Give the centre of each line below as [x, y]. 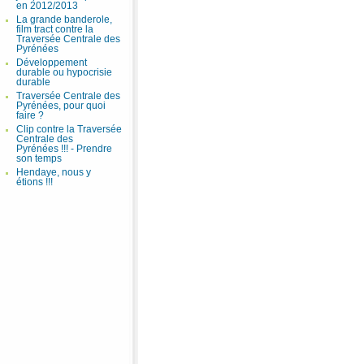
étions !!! [35, 182]
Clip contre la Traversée [69, 129]
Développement [52, 63]
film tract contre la [55, 29]
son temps [39, 158]
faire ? [30, 115]
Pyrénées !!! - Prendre [64, 149]
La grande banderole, [64, 19]
